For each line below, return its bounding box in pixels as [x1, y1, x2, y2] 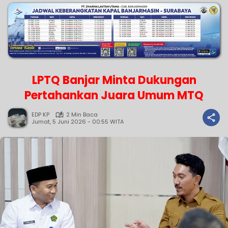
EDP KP [32, 110, 49, 119]
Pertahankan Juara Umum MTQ [24, 88, 204, 104]
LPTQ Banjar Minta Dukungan [32, 72, 196, 89]
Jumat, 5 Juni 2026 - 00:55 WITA [32, 117, 124, 126]
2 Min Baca [66, 110, 98, 119]
